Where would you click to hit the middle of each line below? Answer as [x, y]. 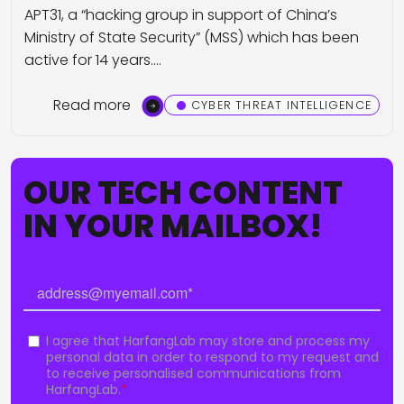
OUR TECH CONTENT [183, 192]
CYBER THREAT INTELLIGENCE [281, 106]
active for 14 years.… [93, 60]
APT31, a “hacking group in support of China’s [181, 15]
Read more [92, 105]
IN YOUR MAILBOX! [173, 225]
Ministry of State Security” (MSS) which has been [192, 38]
